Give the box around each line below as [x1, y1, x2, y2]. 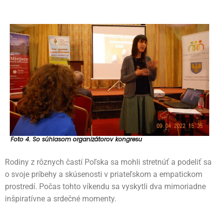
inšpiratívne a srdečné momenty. [5, 194, 116, 204]
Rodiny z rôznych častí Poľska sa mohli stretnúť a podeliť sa [5, 157, 212, 167]
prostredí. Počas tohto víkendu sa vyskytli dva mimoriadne [5, 182, 206, 192]
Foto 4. [11, 135, 33, 144]
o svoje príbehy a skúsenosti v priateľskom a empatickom [5, 170, 202, 179]
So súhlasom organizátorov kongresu [33, 135, 142, 144]
